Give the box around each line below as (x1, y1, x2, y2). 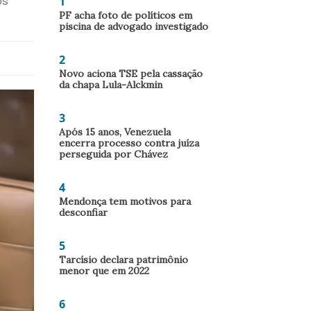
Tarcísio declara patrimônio (59, 253, 188, 266)
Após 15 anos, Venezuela (59, 126, 171, 138)
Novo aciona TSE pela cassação (59, 67, 203, 80)
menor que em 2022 (59, 264, 149, 277)
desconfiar (59, 206, 108, 219)
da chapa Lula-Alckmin (59, 78, 162, 91)
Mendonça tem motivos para (59, 195, 191, 208)
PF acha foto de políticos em (59, 9, 192, 22)
